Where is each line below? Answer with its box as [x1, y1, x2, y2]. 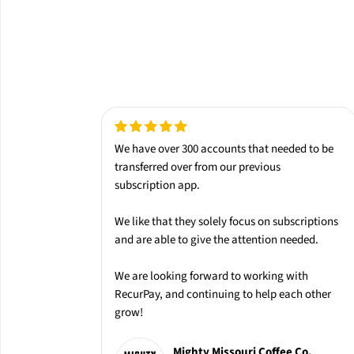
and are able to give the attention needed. [115, 232, 319, 249]
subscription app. [115, 177, 201, 194]
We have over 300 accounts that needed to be [115, 141, 334, 158]
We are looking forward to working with [115, 268, 309, 285]
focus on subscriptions [229, 213, 339, 231]
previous [239, 159, 281, 176]
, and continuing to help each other [160, 286, 332, 303]
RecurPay [115, 286, 160, 303]
